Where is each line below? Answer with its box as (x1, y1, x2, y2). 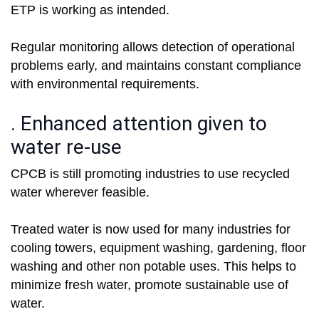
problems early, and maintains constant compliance (11, 58, 301, 73)
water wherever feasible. (11, 185, 150, 200)
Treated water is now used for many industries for (11, 222, 291, 237)
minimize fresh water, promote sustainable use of (11, 278, 288, 293)
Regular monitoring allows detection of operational (11, 40, 295, 55)
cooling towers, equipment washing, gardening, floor (11, 241, 306, 256)
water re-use (11, 135, 122, 159)
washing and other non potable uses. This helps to (11, 259, 296, 274)
